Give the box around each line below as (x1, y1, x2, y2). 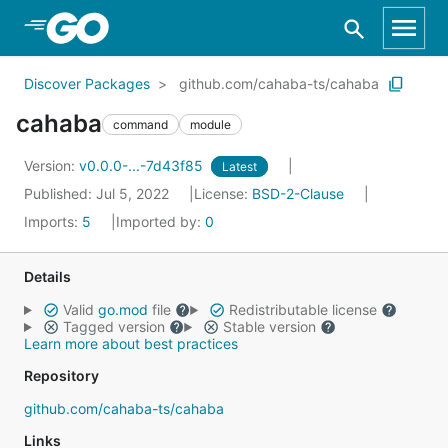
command (113, 116, 168, 132)
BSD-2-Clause (252, 185, 344, 202)
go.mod (97, 301, 148, 318)
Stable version (218, 318, 320, 335)
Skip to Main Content (40, 17, 202, 37)
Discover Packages (24, 75, 150, 92)
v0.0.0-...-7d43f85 (79, 157, 207, 174)
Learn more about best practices (24, 335, 238, 352)
